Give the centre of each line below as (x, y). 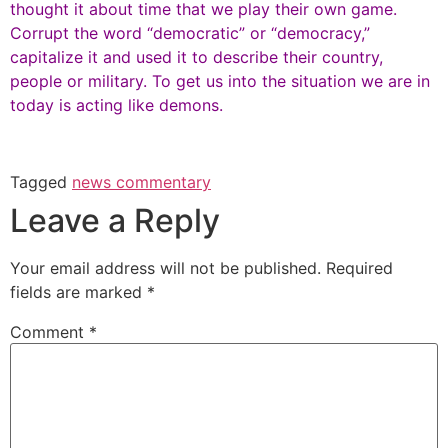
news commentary (141, 182)
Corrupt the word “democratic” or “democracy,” (190, 33)
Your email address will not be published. (165, 268)
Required (359, 268)
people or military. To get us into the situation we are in (220, 81)
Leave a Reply (115, 221)
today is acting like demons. (116, 105)
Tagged (41, 182)
